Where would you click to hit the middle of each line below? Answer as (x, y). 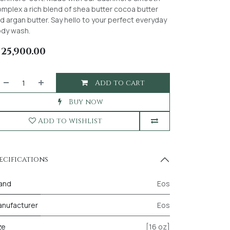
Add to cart (119, 83)
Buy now (85, 102)
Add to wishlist (70, 121)
